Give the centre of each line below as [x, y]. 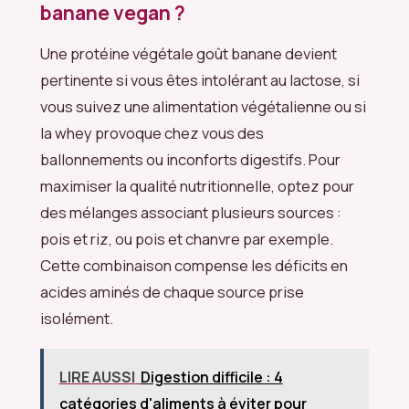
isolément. [77, 318]
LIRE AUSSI [97, 378]
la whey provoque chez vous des [152, 132]
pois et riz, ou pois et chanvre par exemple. [187, 238]
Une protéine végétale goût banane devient [189, 53]
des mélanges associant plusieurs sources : [191, 212]
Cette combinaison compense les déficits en [194, 265]
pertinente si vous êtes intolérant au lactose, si [200, 79]
